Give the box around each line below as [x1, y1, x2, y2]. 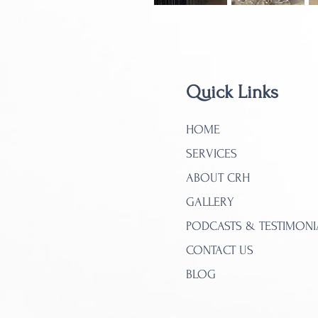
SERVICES [186, 147, 237, 160]
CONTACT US [186, 243, 253, 257]
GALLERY [186, 195, 234, 209]
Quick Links [186, 82, 278, 103]
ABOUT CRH [186, 171, 250, 185]
